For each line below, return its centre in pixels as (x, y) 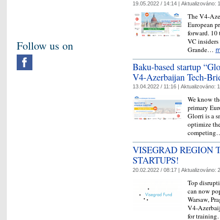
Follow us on (45, 45)
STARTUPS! (156, 160)
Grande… (201, 49)
